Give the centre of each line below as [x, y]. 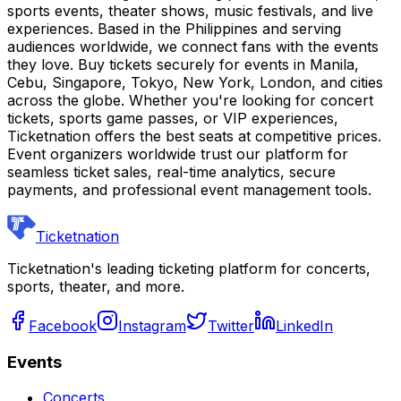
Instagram [152, 326]
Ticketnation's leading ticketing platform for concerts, [189, 269]
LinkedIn [304, 326]
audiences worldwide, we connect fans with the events [193, 47]
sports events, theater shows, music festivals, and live [190, 11]
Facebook [63, 326]
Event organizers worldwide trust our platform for [178, 154]
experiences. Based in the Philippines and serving [174, 29]
